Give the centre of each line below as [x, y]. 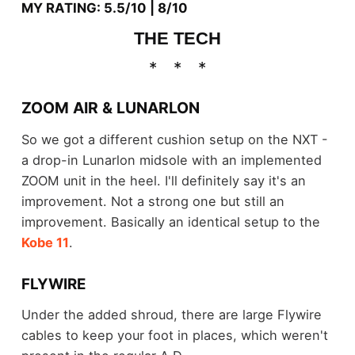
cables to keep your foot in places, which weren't [174, 336]
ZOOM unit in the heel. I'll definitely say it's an [163, 180]
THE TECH [177, 38]
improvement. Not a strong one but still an [153, 201]
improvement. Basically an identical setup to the [170, 221]
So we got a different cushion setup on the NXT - [174, 139]
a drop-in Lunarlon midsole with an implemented [171, 160]
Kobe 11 [45, 242]
